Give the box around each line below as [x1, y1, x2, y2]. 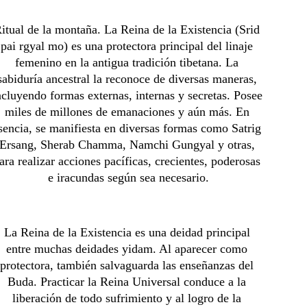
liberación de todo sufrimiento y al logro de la [12, 291, 245, 305]
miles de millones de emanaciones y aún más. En [4, 105, 253, 119]
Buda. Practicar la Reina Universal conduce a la [8, 275, 250, 288]
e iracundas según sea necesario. [48, 171, 210, 184]
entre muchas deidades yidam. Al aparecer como [6, 242, 251, 256]
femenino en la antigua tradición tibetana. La [15, 56, 243, 69]
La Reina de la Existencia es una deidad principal [3, 225, 254, 239]
